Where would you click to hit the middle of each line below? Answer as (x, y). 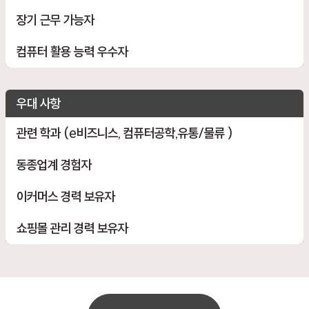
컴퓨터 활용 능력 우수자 (72, 51)
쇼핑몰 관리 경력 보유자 (72, 228)
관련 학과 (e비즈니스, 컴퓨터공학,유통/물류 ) (125, 133)
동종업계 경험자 (54, 165)
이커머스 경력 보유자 (66, 196)
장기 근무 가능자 (56, 20)
